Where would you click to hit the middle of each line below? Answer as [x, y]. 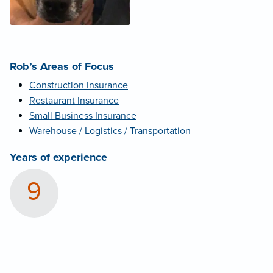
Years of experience [58, 158]
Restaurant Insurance [74, 101]
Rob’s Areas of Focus [62, 67]
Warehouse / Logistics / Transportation [110, 131]
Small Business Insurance [83, 116]
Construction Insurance [79, 86]
